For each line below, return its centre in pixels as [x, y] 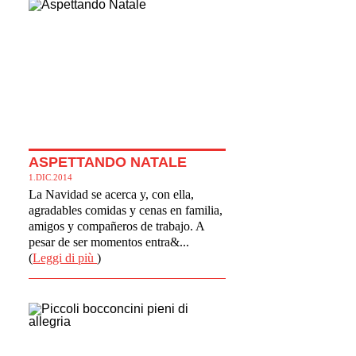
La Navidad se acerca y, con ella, [112, 194]
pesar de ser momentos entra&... [109, 242]
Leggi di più [65, 257]
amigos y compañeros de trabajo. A [117, 226]
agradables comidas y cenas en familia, [126, 210]
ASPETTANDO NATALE [108, 162]
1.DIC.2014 [51, 177]
